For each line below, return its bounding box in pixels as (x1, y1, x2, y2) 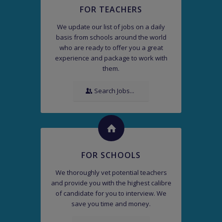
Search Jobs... (94, 86, 134, 96)
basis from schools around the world (55, 33, 166, 42)
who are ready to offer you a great (59, 43, 163, 52)
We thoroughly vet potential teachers (55, 168, 167, 177)
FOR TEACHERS (80, 4, 142, 15)
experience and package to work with (55, 54, 167, 62)
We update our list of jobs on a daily (57, 22, 165, 31)
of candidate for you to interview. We (55, 189, 166, 198)
